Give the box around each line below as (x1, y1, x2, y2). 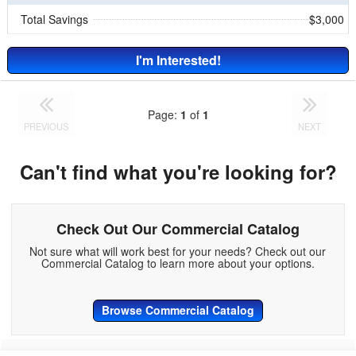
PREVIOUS (24, 120, 69, 133)
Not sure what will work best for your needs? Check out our (29, 243, 327, 260)
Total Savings (21, 11, 88, 28)
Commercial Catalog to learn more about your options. (41, 255, 315, 272)
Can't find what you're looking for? (19, 158, 337, 186)
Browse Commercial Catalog (101, 302, 254, 319)
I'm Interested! (135, 51, 221, 70)
